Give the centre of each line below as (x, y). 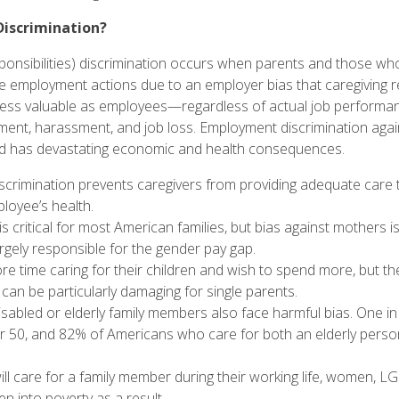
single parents (250, 292)
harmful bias (311, 313)
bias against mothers (320, 228)
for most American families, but (153, 228)
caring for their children (122, 270)
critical (32, 228)
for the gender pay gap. (182, 249)
